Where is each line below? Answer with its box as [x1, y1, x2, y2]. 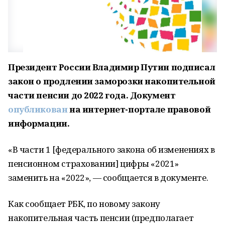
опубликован [8, 103, 68, 115]
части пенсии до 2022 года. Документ [8, 89, 176, 101]
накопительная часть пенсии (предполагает [8, 212, 194, 223]
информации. [8, 118, 70, 129]
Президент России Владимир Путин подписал [8, 61, 215, 73]
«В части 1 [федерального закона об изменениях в [8, 144, 215, 155]
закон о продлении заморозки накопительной [8, 75, 215, 87]
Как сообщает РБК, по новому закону [8, 198, 160, 209]
